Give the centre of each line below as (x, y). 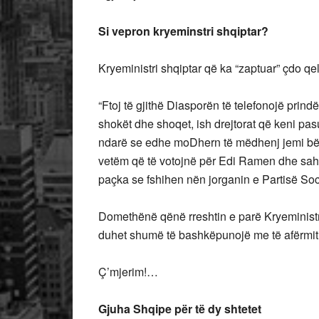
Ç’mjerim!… (128, 272)
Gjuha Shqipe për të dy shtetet (180, 309)
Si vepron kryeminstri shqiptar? (183, 31)
